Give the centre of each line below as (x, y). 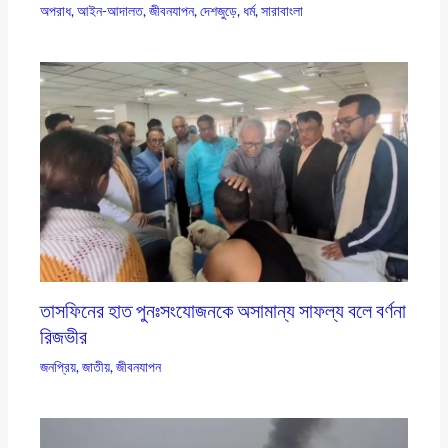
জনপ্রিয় (58, 367)
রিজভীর (64, 336)
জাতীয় (96, 367)
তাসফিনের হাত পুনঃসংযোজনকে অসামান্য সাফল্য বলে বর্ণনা (223, 310)
